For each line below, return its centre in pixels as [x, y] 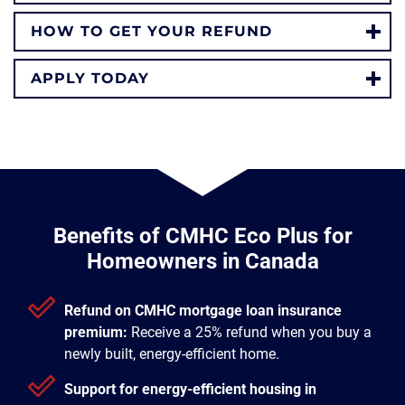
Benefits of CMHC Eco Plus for [202, 236]
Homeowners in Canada [202, 261]
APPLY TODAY [90, 78]
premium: [96, 332]
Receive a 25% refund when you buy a [250, 332]
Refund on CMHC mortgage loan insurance [203, 311]
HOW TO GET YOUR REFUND [151, 31]
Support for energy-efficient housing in [190, 389]
